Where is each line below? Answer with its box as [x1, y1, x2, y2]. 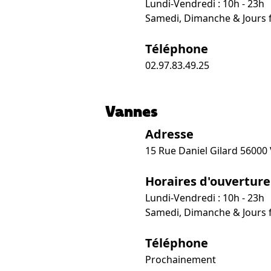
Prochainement [145, 253, 216, 266]
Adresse [145, 126, 194, 142]
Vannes [105, 101, 158, 121]
